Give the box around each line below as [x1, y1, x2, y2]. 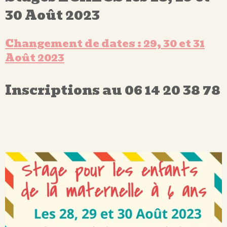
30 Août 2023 [5, 4, 100, 26]
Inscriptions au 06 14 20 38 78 [5, 79, 220, 101]
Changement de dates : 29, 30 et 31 [5, 34, 205, 52]
